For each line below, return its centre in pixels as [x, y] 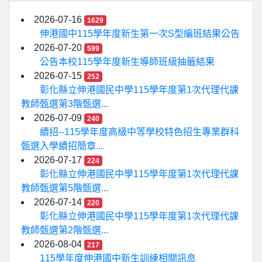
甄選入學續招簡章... [62, 146]
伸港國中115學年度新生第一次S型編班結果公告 [140, 34]
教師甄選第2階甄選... [65, 230]
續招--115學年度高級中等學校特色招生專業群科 [139, 132]
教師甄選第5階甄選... [65, 188]
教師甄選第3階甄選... [65, 104]
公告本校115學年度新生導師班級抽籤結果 [127, 62]
